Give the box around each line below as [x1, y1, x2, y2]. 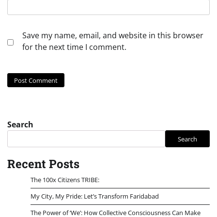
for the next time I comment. [22, 41, 126, 52]
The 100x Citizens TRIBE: [31, 175, 99, 185]
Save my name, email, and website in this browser [22, 30, 203, 41]
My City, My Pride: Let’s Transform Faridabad [31, 192, 159, 201]
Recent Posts [7, 156, 79, 172]
